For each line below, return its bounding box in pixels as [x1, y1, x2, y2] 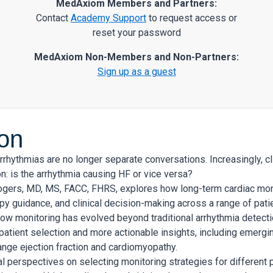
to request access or [146, 12, 237, 24]
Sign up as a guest [97, 66, 176, 78]
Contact [36, 12, 71, 24]
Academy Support [71, 12, 146, 24]
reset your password [92, 27, 181, 39]
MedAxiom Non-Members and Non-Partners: [34, 51, 239, 63]
